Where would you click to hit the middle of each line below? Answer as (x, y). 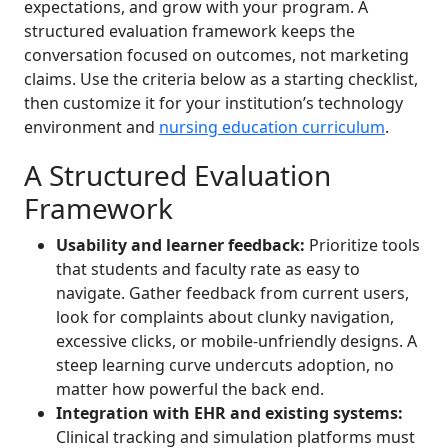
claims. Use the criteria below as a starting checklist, (221, 79)
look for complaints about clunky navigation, (225, 317)
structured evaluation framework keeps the (189, 31)
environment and (91, 127)
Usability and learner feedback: (180, 245)
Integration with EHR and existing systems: (229, 413)
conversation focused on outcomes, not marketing (216, 55)
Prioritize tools (362, 245)
